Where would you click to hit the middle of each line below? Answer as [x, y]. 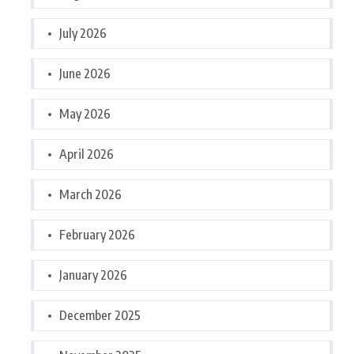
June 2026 [85, 73]
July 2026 [83, 33]
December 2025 [100, 315]
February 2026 [97, 235]
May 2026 [85, 114]
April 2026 [87, 154]
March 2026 [90, 194]
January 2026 [93, 275]
